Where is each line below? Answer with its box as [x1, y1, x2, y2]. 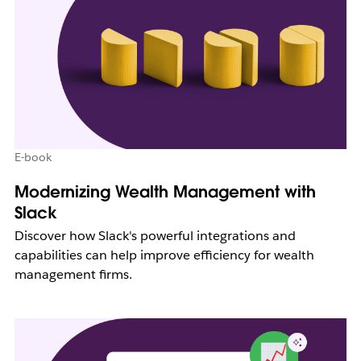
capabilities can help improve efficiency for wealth [14, 246, 314, 263]
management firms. [14, 265, 132, 283]
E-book [14, 149, 52, 164]
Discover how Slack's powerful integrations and [14, 226, 296, 244]
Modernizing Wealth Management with [14, 180, 316, 202]
